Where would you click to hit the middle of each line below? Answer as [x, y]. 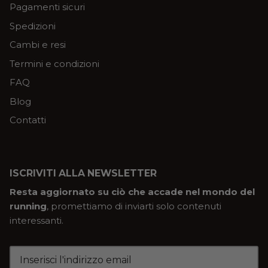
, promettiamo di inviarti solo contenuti [134, 206]
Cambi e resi [38, 45]
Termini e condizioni [54, 63]
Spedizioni [33, 26]
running [28, 206]
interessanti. [36, 220]
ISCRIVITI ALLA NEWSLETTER [83, 173]
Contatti [28, 120]
